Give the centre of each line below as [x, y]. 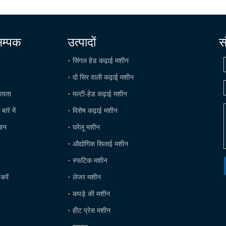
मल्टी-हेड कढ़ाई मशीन [100, 94]
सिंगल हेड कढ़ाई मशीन [101, 60]
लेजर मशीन [87, 177]
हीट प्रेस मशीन [92, 210]
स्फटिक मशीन [90, 160]
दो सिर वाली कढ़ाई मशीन [103, 77]
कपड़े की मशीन [91, 193]
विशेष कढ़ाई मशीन [95, 110]
